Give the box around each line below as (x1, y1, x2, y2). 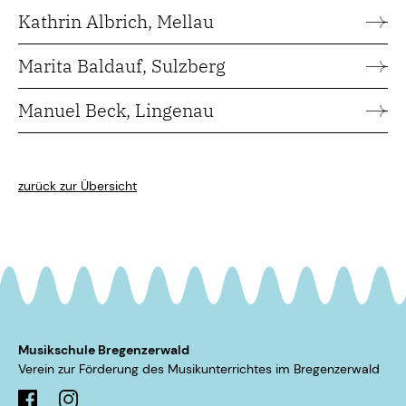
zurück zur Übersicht (18, 178, 137, 195)
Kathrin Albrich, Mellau (18, 9, 214, 34)
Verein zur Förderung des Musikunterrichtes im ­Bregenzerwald (18, 361, 380, 378)
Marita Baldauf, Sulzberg (18, 53, 226, 79)
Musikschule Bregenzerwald (18, 342, 189, 359)
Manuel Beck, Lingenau (18, 98, 214, 123)
